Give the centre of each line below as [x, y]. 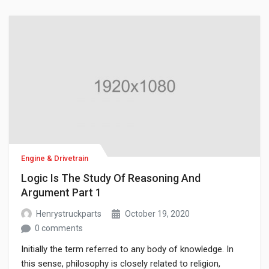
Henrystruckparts [69, 214]
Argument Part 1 [61, 193]
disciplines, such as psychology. [83, 17]
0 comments [59, 228]
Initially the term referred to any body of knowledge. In [127, 249]
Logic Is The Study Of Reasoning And [111, 178]
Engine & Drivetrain [55, 159]
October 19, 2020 [157, 214]
